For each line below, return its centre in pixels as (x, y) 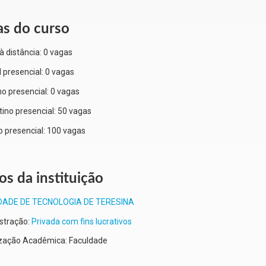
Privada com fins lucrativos (82, 222)
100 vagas (66, 131)
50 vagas (75, 111)
